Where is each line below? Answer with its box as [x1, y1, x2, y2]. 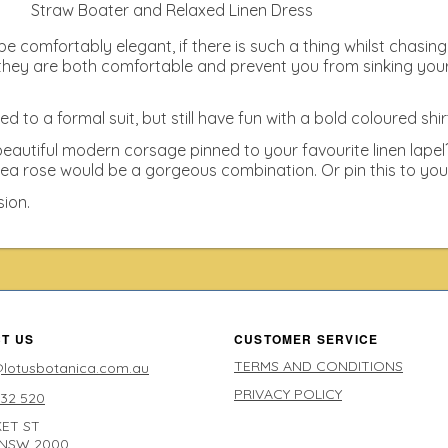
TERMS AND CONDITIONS [234, 356, 403, 375]
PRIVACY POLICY [234, 384, 342, 403]
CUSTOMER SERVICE [234, 329, 379, 348]
